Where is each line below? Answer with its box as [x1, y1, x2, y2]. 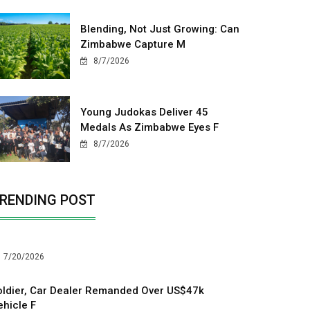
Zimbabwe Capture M [80, 37, 185, 51]
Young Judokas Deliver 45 [80, 105, 208, 118]
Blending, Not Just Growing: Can [80, 22, 239, 35]
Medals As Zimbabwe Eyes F [80, 120, 219, 134]
